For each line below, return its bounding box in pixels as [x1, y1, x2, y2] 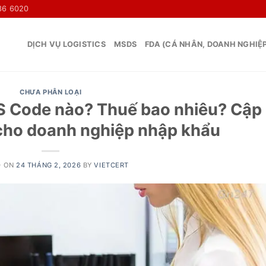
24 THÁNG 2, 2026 [16, 160, 81, 169]
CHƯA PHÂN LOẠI [20, 88, 82, 96]
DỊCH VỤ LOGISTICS [27, 40, 106, 49]
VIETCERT [94, 160, 129, 169]
